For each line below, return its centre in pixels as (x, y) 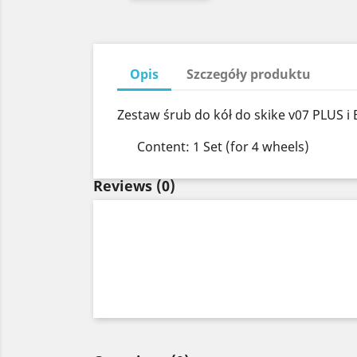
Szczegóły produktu (249, 74)
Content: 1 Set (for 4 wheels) (223, 147)
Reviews (125, 186)
